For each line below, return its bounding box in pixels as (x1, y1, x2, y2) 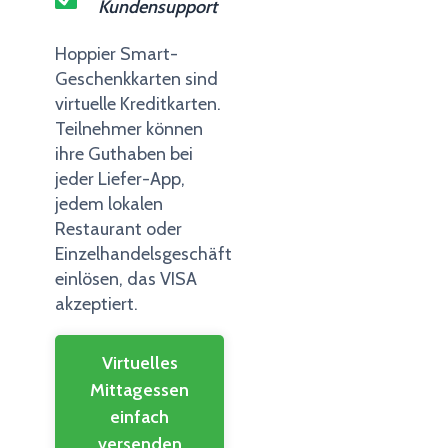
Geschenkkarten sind (55, 68, 218, 91)
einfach (110, 406, 169, 429)
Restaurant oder (55, 218, 182, 241)
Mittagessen (90, 379, 189, 402)
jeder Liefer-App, (55, 168, 185, 191)
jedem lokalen (55, 193, 163, 216)
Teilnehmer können (55, 118, 203, 141)
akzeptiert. (55, 293, 138, 316)
